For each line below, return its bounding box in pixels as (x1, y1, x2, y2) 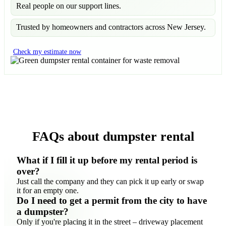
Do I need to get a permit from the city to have (17, 195, 207, 206)
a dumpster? (17, 206, 69, 217)
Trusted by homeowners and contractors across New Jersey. (16, 22, 206, 31)
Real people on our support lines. (16, 1, 121, 10)
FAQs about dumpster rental (32, 129, 194, 144)
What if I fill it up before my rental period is (17, 155, 197, 166)
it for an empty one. (17, 186, 79, 195)
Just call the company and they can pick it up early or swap (17, 177, 204, 186)
